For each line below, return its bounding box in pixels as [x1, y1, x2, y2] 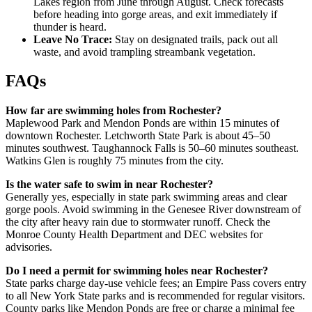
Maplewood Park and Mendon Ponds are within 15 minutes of [6, 117, 279, 130]
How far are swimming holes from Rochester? [6, 104, 221, 117]
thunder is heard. [33, 20, 107, 33]
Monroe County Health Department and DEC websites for [6, 228, 263, 241]
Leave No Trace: [33, 33, 112, 45]
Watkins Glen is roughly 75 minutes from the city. [6, 155, 224, 167]
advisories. [6, 241, 52, 253]
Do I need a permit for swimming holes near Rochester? [6, 265, 268, 277]
